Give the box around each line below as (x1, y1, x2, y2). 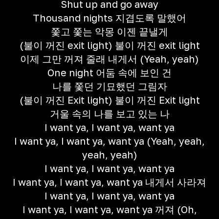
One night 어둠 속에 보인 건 (47, 66, 172, 78)
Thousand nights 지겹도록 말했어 (33, 12, 186, 23)
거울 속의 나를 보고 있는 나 (49, 108, 170, 119)
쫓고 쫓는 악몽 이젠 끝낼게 (51, 25, 168, 37)
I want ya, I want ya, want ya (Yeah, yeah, (14, 135, 205, 147)
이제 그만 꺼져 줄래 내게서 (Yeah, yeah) (20, 53, 199, 65)
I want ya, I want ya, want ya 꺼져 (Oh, (22, 203, 197, 215)
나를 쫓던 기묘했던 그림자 (52, 80, 167, 92)
